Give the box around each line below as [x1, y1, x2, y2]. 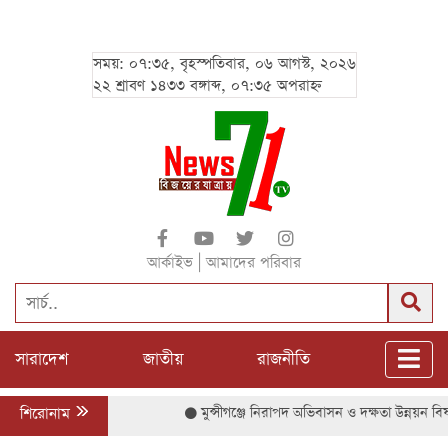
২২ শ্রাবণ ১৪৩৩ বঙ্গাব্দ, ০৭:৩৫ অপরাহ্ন [92, 75, 322, 96]
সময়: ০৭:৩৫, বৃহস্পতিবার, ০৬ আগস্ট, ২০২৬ [92, 53, 356, 74]
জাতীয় [142, 347, 183, 371]
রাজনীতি [257, 347, 311, 371]
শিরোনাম [19, 403, 75, 424]
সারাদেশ [15, 347, 68, 371]
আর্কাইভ [147, 252, 193, 273]
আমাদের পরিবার [206, 252, 301, 273]
